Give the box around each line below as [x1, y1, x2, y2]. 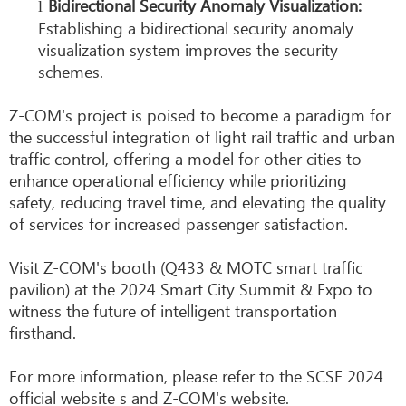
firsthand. [9, 320, 76, 343]
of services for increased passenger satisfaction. [9, 211, 348, 235]
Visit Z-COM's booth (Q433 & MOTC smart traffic [9, 255, 362, 278]
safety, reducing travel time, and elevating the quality [9, 189, 386, 213]
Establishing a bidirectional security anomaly [38, 15, 353, 39]
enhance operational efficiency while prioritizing [9, 168, 347, 191]
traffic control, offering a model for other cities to [9, 146, 362, 169]
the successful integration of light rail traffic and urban [9, 124, 395, 148]
